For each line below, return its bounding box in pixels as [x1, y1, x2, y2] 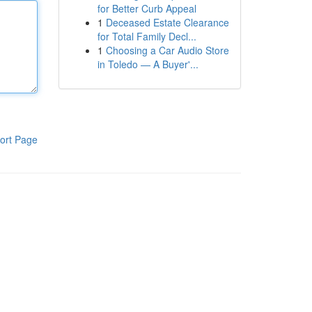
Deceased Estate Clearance [105, 15, 229, 29]
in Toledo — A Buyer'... [97, 57, 198, 71]
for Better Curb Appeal [97, 1, 196, 15]
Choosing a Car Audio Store [105, 43, 229, 57]
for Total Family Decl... [97, 29, 196, 43]
